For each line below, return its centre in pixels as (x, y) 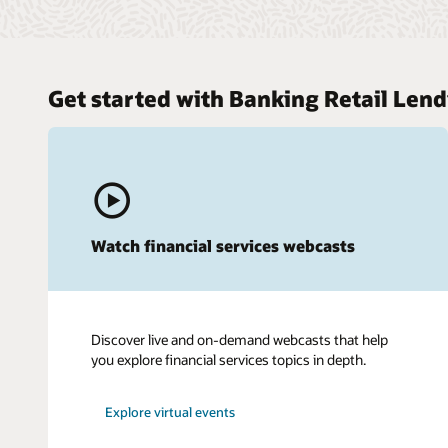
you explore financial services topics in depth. (228, 360)
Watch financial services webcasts (223, 246)
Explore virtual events (170, 412)
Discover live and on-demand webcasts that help (239, 340)
